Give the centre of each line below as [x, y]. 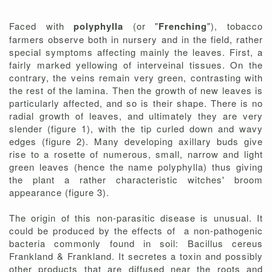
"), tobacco [235, 26]
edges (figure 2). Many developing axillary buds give [136, 141]
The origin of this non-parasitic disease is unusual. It [136, 218]
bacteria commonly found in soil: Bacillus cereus [136, 243]
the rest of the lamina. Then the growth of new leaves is [136, 90]
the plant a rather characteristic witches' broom [136, 180]
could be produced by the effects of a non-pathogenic [136, 231]
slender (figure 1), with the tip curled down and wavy [136, 129]
